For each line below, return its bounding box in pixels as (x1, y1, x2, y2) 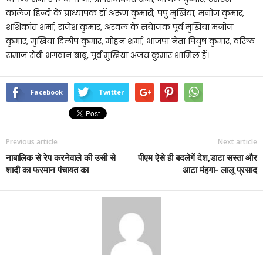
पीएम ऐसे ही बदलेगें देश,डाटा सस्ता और (138, 151, 257, 164)
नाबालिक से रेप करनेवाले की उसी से (6, 151, 116, 164)
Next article (218, 137, 257, 147)
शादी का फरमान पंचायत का (6, 164, 89, 176)
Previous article (6, 137, 58, 147)
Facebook (31, 87, 63, 97)
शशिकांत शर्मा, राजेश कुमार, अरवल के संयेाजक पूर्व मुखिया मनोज (6, 21, 233, 33)
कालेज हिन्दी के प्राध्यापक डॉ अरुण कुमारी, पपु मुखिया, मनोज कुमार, (6, 7, 244, 19)
